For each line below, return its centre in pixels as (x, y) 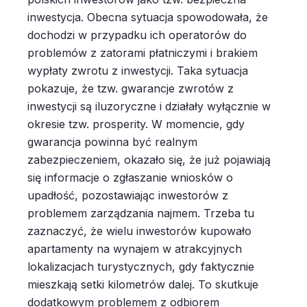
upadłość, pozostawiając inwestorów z (128, 195)
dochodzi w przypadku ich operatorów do (137, 35)
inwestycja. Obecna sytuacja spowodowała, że (148, 17)
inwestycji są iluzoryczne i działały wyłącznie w (149, 106)
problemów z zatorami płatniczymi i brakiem (143, 53)
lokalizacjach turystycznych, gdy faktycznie (141, 267)
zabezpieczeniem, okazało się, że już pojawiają (149, 160)
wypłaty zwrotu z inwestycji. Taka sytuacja (138, 71)
